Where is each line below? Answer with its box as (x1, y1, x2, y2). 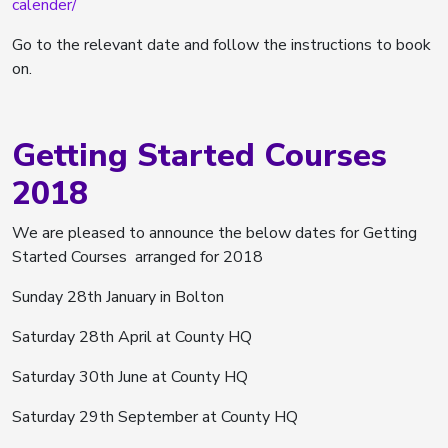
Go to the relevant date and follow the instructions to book (12, 33, 431, 56)
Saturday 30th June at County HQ (12, 365, 248, 388)
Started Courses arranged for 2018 (12, 245, 263, 268)
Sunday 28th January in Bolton (12, 285, 224, 308)
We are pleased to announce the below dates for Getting (12, 221, 417, 244)
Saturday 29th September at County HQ (12, 405, 298, 428)
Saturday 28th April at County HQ (12, 325, 252, 348)
